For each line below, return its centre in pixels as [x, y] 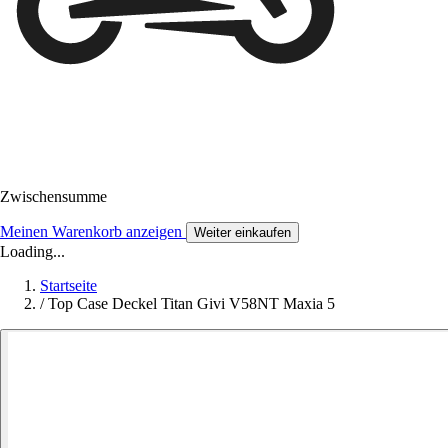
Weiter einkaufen [242, 233]
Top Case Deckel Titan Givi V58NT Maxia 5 [191, 304]
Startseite [68, 286]
